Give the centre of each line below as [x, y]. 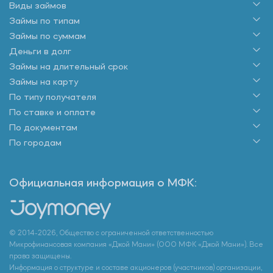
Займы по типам [44, 21]
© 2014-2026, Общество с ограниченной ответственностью [111, 233]
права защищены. [40, 256]
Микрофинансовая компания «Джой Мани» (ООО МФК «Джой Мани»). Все [136, 245]
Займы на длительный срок [69, 67]
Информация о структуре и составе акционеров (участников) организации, [136, 268]
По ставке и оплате [52, 112]
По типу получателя [53, 97]
